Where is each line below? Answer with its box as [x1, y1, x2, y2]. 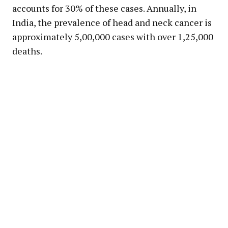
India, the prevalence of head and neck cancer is [12, 16, 212, 29]
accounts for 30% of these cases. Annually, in [12, 2, 196, 15]
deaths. [12, 45, 42, 58]
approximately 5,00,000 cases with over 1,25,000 [12, 31, 213, 43]
